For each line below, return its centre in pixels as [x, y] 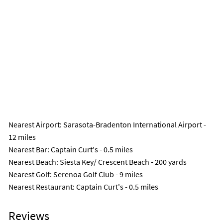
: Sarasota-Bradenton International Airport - [133, 125]
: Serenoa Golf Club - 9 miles [96, 174]
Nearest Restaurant [41, 187]
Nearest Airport [34, 125]
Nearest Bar [28, 150]
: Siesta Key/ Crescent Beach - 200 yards [121, 162]
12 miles [22, 137]
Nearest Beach [32, 162]
